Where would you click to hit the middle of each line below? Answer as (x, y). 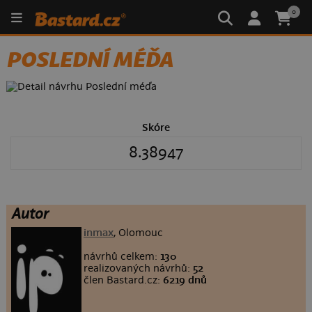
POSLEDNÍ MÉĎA (90, 60)
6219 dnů (185, 281)
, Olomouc (139, 233)
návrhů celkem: (122, 257)
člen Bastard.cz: (124, 281)
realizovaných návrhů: (139, 269)
